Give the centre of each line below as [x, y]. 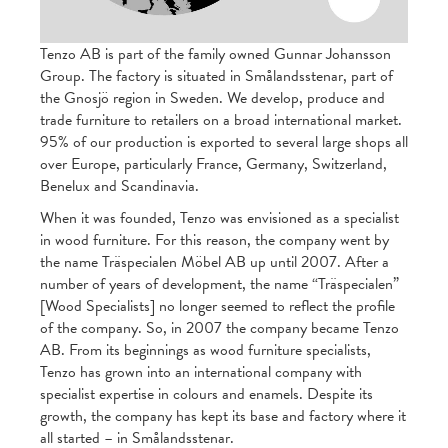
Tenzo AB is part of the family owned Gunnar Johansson [215, 54]
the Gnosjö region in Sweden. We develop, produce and [212, 98]
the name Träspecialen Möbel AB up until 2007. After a [214, 262]
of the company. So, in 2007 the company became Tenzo [219, 328]
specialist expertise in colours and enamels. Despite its [206, 394]
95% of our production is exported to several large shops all [224, 142]
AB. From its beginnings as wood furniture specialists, [205, 350]
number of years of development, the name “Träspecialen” [219, 284]
